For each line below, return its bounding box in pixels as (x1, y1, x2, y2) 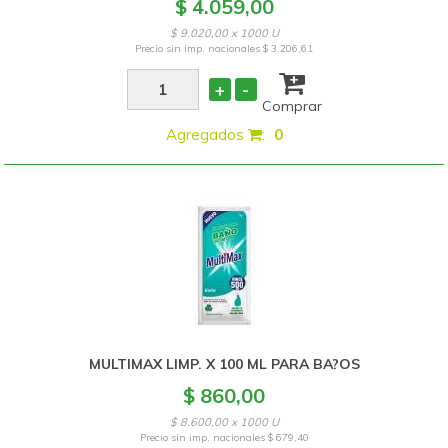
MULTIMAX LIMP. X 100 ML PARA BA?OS (88, 355, 360, 373)
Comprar (261, 97, 322, 115)
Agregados (165, 125, 248, 144)
